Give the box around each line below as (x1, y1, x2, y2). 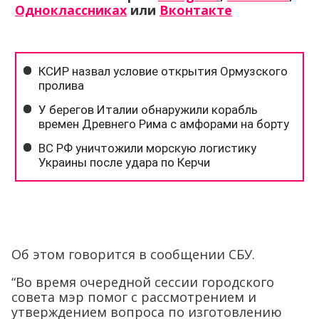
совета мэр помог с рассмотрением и (11, 288, 256, 305)
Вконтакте (159, 1, 232, 19)
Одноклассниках (15, 1, 127, 19)
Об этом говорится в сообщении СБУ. (11, 246, 255, 263)
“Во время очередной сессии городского (11, 273, 274, 291)
